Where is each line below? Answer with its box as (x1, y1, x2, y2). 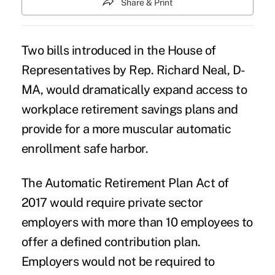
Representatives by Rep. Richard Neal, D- (21, 63, 246, 78)
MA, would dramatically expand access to (21, 82, 247, 98)
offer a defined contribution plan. (21, 234, 201, 250)
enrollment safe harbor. (21, 141, 149, 157)
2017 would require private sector (21, 195, 203, 211)
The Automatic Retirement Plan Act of (21, 176, 229, 191)
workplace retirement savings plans (21, 102, 215, 117)
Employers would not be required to (21, 254, 215, 269)
